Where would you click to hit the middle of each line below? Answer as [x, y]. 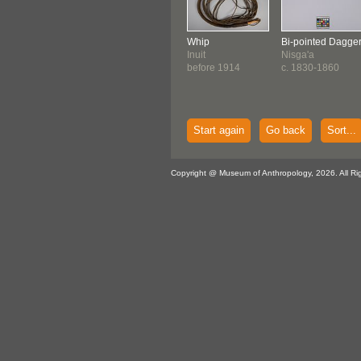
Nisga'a [298, 55]
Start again [219, 130]
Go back [286, 130]
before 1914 [214, 68]
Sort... [342, 130]
